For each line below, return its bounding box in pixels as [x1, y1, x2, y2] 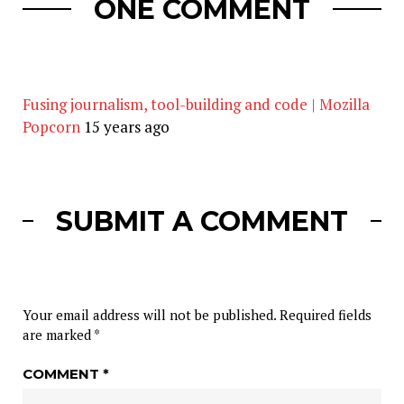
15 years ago [84, 115, 170, 137]
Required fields [280, 305, 372, 324]
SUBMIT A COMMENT [56, 204, 348, 238]
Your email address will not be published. [23, 305, 276, 324]
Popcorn [23, 115, 80, 137]
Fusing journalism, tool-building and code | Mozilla [23, 93, 370, 115]
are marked [23, 325, 94, 344]
